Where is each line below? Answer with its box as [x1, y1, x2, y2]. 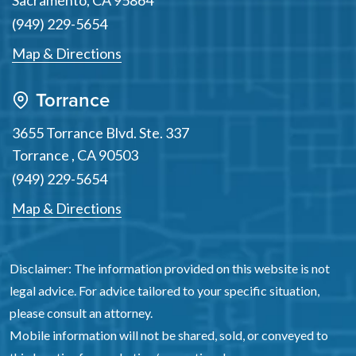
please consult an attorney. [10, 305, 153, 320]
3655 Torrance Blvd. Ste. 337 [12, 124, 189, 141]
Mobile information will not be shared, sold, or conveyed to [10, 327, 328, 342]
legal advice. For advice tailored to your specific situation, [10, 283, 319, 298]
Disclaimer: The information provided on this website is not [10, 261, 330, 276]
